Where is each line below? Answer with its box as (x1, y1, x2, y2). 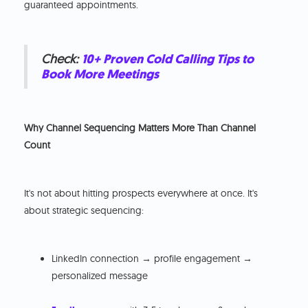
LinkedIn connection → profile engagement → (52, 252, 253, 265)
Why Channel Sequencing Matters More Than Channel (24, 122, 256, 135)
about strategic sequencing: (24, 204, 144, 217)
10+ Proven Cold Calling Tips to (82, 51, 254, 68)
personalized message (52, 269, 148, 283)
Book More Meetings (41, 66, 159, 83)
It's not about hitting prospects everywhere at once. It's (24, 187, 258, 200)
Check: (41, 51, 79, 67)
